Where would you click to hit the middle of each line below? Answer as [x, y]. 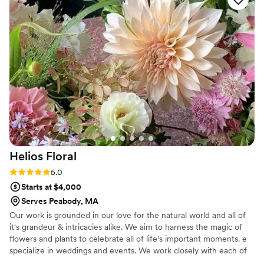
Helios [26, 156]
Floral [61, 156]
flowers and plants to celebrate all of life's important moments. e [128, 239]
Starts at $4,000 [51, 187]
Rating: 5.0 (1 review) [48, 172]
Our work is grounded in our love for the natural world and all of [128, 215]
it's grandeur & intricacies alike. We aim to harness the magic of [126, 227]
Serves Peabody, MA [60, 201]
